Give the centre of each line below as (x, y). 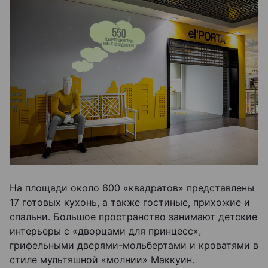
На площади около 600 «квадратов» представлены (132, 188)
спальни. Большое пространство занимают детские (133, 216)
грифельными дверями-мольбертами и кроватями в (134, 245)
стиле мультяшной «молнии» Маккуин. (102, 259)
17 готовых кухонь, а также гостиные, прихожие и (130, 202)
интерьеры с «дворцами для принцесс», (105, 231)
